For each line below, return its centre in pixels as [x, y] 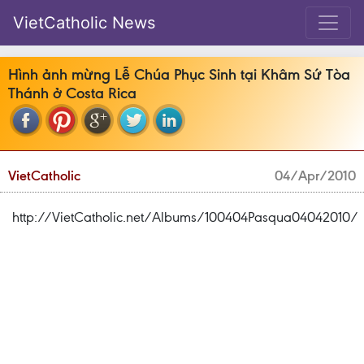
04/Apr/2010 [315, 175]
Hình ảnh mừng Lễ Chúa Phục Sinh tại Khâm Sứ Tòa [179, 74]
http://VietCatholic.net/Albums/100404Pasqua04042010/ [185, 217]
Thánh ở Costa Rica [72, 93]
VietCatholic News [84, 23]
